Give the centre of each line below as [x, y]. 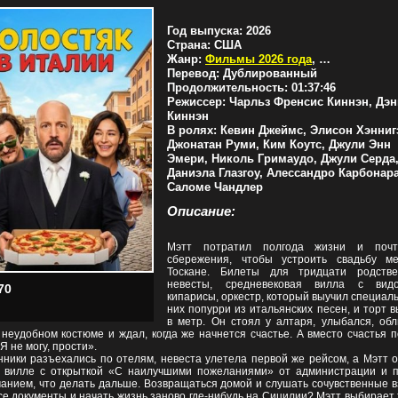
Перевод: [193, 73]
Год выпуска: [205, 31]
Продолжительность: [227, 88]
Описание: [201, 211]
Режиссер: [196, 102]
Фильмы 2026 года [259, 59]
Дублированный [268, 73]
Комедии [344, 59]
